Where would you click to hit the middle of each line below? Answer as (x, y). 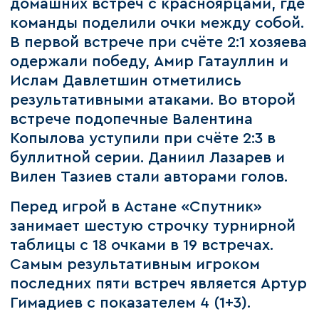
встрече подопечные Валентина (132, 120)
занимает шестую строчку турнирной (153, 226)
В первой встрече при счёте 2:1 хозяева (159, 43)
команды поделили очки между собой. (157, 23)
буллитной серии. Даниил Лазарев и (148, 158)
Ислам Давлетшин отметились (126, 81)
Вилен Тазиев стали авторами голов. (153, 177)
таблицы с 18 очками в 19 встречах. (142, 245)
